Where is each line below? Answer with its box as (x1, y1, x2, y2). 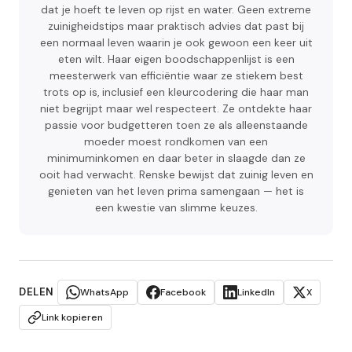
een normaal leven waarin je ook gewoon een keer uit (39, 36, 313, 50)
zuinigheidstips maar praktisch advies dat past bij (48, 20, 304, 34)
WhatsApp (79, 286, 129, 299)
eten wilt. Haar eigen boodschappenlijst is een (57, 53, 295, 67)
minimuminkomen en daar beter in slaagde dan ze (46, 152, 306, 166)
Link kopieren (42, 311, 103, 324)
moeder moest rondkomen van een (84, 135, 268, 149)
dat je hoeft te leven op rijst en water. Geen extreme (41, 3, 311, 17)
